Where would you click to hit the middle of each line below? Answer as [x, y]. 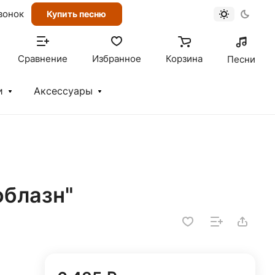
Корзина [184, 59]
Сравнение [43, 59]
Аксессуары [63, 91]
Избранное [117, 59]
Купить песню [76, 14]
